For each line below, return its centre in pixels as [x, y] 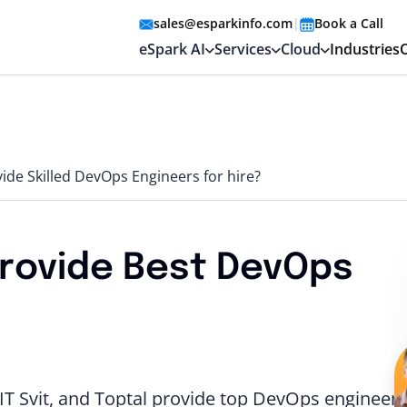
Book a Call [349, 23]
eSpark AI [172, 49]
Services [243, 49]
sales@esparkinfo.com [223, 23]
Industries [365, 49]
